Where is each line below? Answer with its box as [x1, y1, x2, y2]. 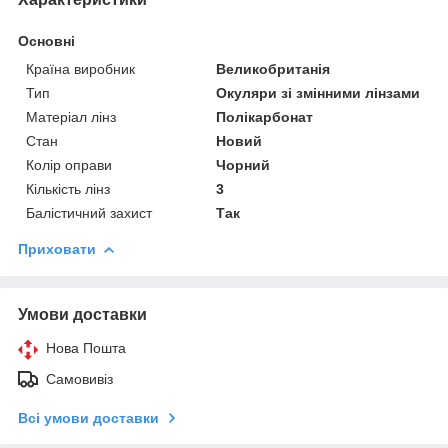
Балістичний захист [26, 204, 152, 221]
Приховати [18, 240, 96, 257]
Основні [18, 32, 75, 49]
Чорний [216, 156, 271, 173]
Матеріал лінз [26, 108, 116, 125]
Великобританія [216, 60, 331, 77]
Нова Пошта [46, 339, 126, 356]
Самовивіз [46, 370, 113, 387]
